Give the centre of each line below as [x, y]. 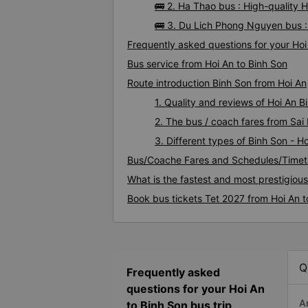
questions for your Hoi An [196, 289]
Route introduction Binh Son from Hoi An [217, 83]
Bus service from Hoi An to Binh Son [207, 64]
